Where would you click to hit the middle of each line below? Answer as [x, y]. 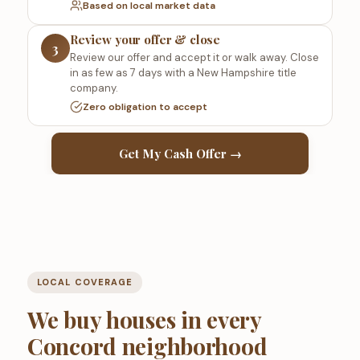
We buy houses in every [144, 320]
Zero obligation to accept [145, 106]
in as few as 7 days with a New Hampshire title [183, 73]
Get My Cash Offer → [180, 154]
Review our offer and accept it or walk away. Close [194, 58]
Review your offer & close [145, 40]
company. [94, 88]
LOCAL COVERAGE [85, 282]
